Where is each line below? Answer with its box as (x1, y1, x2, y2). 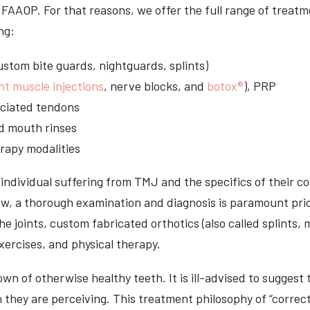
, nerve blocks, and (104, 77, 207, 93)
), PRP (244, 77, 276, 93)
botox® (207, 77, 244, 93)
